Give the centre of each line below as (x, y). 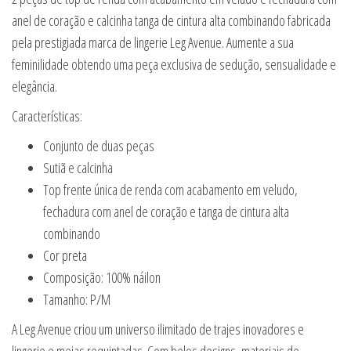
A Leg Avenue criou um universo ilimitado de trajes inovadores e (158, 329)
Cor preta (65, 256)
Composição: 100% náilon (102, 278)
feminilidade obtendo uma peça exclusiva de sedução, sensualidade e (174, 65)
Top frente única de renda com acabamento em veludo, (170, 190)
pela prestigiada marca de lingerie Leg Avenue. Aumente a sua (153, 43)
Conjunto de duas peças (99, 146)
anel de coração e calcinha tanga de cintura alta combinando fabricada (171, 21)
